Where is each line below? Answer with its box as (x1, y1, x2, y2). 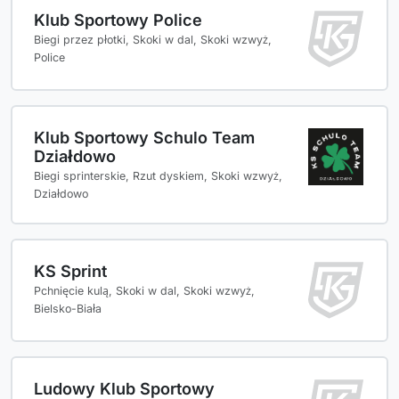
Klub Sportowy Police (34, 10, 202, 30)
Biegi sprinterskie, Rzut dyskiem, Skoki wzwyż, (34, 169, 282, 183)
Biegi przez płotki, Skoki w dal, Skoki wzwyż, (34, 33, 272, 47)
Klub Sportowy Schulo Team (34, 127, 255, 148)
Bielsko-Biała (34, 302, 102, 316)
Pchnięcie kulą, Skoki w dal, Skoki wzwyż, (34, 284, 255, 298)
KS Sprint (34, 261, 107, 281)
